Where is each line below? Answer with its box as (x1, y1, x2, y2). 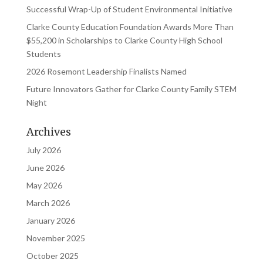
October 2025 (26, 251, 79, 261)
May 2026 (26, 180, 62, 190)
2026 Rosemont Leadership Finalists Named (26, 66, 187, 76)
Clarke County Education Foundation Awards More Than (26, 22, 234, 32)
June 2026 (26, 163, 65, 173)
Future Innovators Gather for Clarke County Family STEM (26, 84, 237, 94)
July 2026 (26, 145, 61, 155)
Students (26, 49, 61, 59)
